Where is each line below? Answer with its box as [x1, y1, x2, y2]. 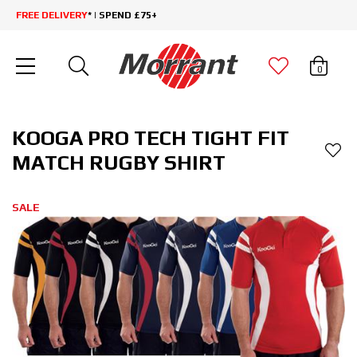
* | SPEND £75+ [88, 10, 157, 21]
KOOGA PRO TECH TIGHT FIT [12, 126, 289, 151]
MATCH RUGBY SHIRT [12, 151, 226, 175]
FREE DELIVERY [16, 10, 88, 21]
